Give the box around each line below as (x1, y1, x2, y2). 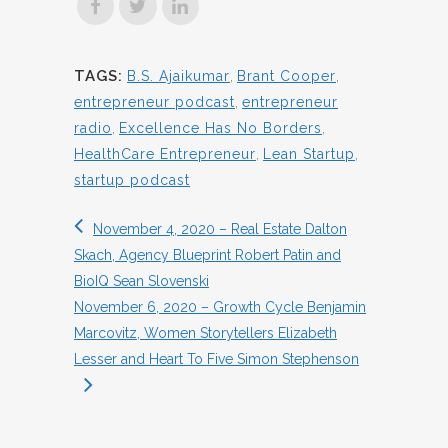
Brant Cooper (237, 67, 336, 84)
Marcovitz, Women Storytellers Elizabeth (74, 324, 337, 341)
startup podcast (74, 171, 190, 188)
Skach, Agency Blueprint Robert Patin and (74, 246, 341, 263)
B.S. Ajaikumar (127, 67, 230, 84)
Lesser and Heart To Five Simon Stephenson (74, 350, 359, 367)
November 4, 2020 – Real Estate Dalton (93, 220, 347, 237)
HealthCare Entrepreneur (74, 145, 256, 162)
